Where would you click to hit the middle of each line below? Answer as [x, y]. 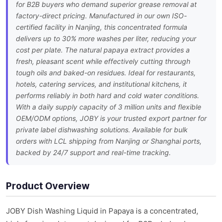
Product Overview [48, 186]
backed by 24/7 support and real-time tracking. [93, 153]
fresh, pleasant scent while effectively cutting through [103, 61]
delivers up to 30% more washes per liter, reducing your [106, 39]
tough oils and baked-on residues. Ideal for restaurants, [106, 73]
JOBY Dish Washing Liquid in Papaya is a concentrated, [102, 211]
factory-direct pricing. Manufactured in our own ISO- [101, 16]
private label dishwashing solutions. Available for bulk [102, 130]
